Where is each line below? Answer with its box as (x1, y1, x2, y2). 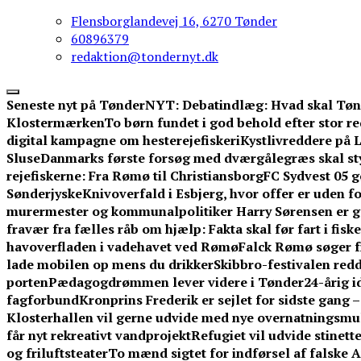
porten (6, 273, 48, 292)
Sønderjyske (6, 185, 82, 203)
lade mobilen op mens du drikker (6, 255, 214, 274)
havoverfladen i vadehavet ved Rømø (6, 238, 239, 256)
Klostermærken (6, 114, 104, 132)
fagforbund (6, 291, 79, 309)
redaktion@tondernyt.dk (71, 48, 218, 66)
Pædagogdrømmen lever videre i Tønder (48, 273, 304, 292)
